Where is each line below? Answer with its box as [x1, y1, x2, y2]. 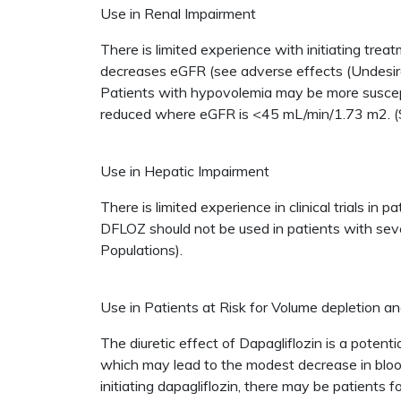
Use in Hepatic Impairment [100, 162, 269, 180]
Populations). [100, 241, 186, 259]
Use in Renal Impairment [100, 4, 256, 22]
